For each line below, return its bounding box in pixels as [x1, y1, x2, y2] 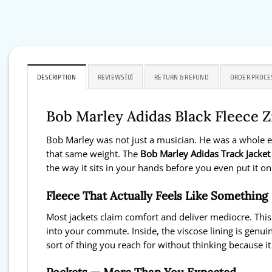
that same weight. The [46, 148, 140, 160]
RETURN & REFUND [154, 73, 209, 82]
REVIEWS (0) [97, 73, 134, 82]
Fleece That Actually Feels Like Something [46, 188, 268, 203]
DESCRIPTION [37, 73, 76, 82]
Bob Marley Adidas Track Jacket [140, 148, 270, 160]
